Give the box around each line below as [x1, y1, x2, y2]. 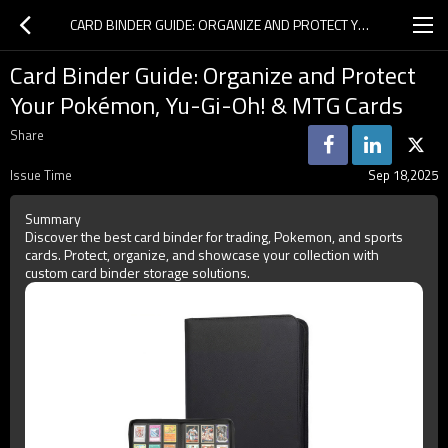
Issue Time [10, 165, 72, 185]
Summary [25, 208, 81, 229]
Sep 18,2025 [368, 165, 438, 185]
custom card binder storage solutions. [25, 262, 250, 283]
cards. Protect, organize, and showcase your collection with [25, 244, 379, 265]
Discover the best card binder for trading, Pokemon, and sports [25, 226, 403, 247]
